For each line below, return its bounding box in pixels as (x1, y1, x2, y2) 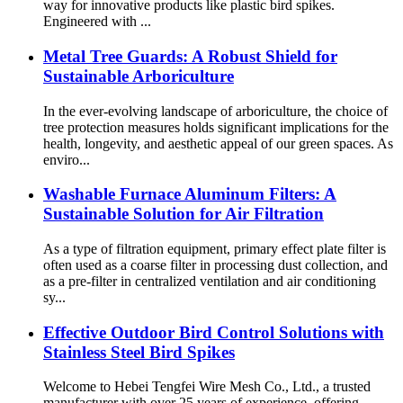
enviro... (43, 151, 90, 167)
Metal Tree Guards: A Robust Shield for (43, 46, 337, 66)
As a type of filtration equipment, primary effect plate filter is (43, 240, 386, 256)
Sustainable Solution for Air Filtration (43, 204, 324, 224)
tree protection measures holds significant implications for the (43, 119, 389, 135)
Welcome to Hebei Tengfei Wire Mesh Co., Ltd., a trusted (43, 379, 371, 395)
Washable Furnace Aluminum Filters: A (43, 184, 336, 204)
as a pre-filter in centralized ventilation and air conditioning (43, 273, 376, 289)
